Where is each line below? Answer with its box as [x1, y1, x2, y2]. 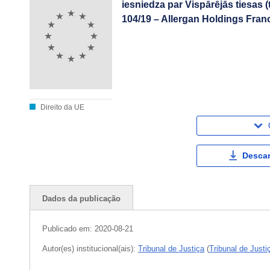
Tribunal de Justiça [138, 244, 204, 254]
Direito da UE [39, 103, 84, 112]
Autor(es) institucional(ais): [42, 244, 138, 254]
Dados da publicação [42, 194, 121, 204]
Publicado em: [42, 224, 95, 234]
